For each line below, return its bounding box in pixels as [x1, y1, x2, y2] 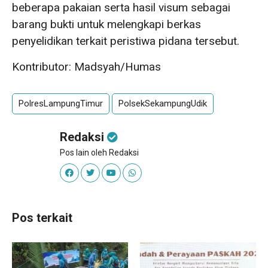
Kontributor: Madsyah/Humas [12, 60, 161, 74]
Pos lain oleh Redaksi [60, 148, 139, 158]
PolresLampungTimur [19, 98, 103, 109]
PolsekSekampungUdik [118, 98, 207, 109]
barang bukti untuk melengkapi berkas [12, 17, 201, 32]
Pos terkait [12, 211, 72, 226]
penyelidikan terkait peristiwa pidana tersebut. [12, 34, 239, 48]
